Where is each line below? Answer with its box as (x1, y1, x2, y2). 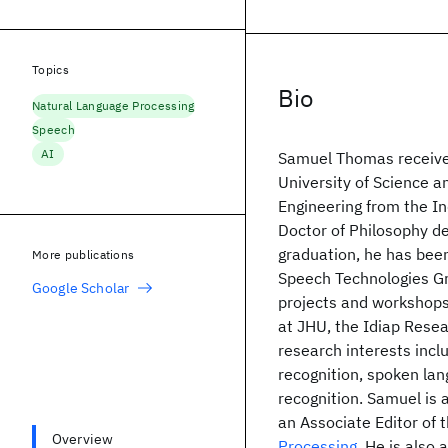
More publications (32, 247, 135, 262)
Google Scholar (32, 279, 130, 297)
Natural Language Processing (32, 98, 195, 113)
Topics (32, 62, 69, 77)
